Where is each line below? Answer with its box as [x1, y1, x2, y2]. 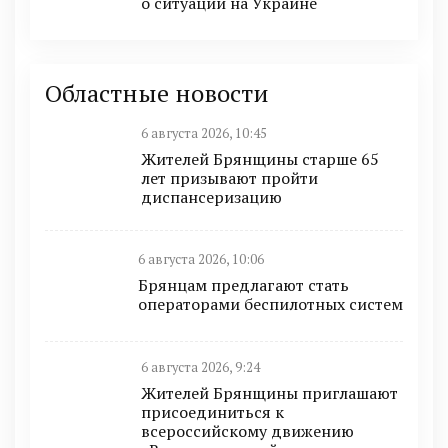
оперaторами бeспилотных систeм [138, 293, 403, 316]
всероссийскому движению [141, 419, 354, 442]
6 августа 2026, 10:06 [138, 251, 264, 269]
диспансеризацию [141, 185, 282, 208]
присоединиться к [141, 400, 284, 423]
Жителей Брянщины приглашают [141, 381, 398, 404]
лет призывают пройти [141, 166, 318, 189]
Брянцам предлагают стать [138, 274, 349, 297]
